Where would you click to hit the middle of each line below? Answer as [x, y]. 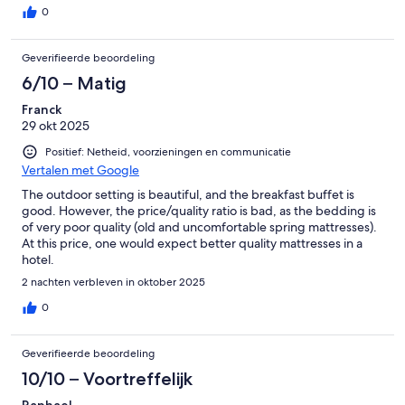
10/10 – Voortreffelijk [107, 379]
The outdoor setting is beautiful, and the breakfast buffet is [188, 195]
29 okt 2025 [56, 126]
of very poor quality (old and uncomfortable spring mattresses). [199, 227]
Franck [42, 110]
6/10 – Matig [74, 84]
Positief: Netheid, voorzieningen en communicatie [168, 152]
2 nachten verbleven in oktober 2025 [113, 283]
